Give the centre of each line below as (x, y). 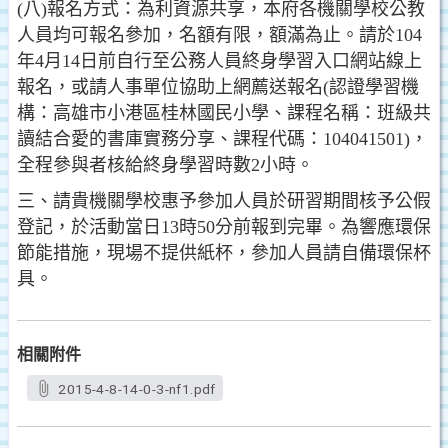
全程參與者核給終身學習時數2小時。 (165, 165)
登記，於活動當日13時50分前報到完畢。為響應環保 (224, 227)
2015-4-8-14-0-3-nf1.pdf (137, 389)
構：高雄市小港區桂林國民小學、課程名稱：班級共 (224, 113)
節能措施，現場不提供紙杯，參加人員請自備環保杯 (224, 253)
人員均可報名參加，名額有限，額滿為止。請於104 (219, 35)
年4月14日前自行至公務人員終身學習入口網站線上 (219, 61)
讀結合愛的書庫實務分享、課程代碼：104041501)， (222, 139)
